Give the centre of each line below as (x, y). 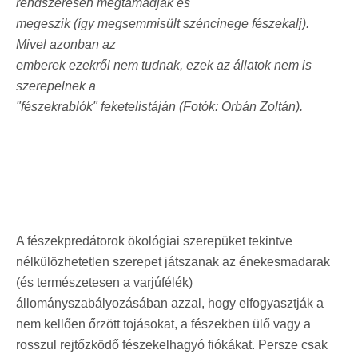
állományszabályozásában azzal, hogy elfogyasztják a (170, 303)
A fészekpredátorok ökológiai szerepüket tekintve (154, 241)
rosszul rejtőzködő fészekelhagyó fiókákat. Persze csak (172, 344)
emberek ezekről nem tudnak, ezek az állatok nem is (164, 65)
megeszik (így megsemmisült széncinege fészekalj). (163, 23)
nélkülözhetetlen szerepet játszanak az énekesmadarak (173, 261)
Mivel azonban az (66, 44)
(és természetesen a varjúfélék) (104, 282)
